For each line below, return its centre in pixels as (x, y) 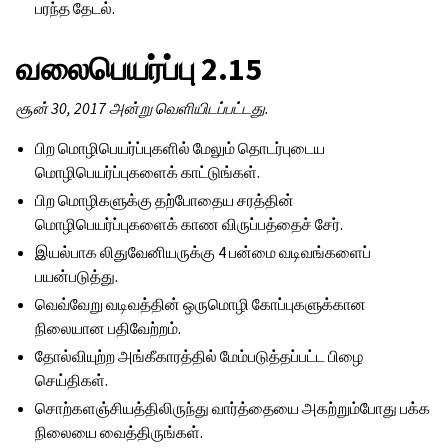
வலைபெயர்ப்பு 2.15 (139, 69)
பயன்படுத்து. (77, 276)
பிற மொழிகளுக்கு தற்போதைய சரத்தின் (165, 200)
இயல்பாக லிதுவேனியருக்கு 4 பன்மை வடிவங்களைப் (203, 252)
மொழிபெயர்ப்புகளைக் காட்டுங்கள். (148, 172)
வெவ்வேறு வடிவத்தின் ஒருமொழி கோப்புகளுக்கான (201, 304)
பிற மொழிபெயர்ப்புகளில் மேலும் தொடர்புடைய (180, 148)
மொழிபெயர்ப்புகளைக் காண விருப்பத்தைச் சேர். (189, 224)
